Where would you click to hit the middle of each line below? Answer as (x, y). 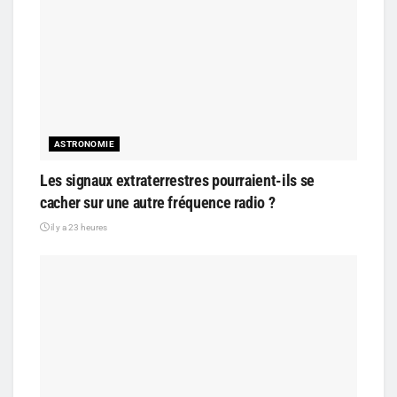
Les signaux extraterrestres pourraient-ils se (177, 180)
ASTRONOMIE (84, 144)
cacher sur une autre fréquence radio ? (158, 202)
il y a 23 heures (78, 227)
